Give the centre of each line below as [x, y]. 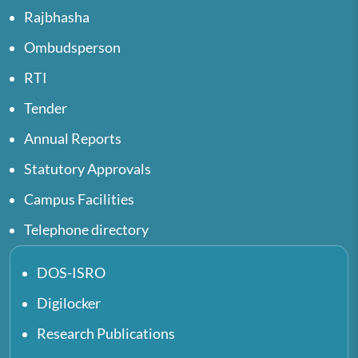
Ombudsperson [72, 47]
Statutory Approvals [88, 169]
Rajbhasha [57, 17]
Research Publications [106, 333]
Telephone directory [86, 229]
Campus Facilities [79, 199]
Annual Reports [73, 138]
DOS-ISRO [71, 272]
